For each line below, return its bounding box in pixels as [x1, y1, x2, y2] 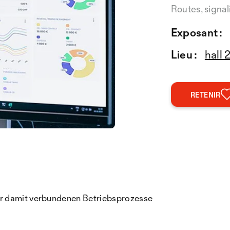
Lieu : [170, 48, 198, 61]
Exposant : [170, 26, 223, 39]
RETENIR [190, 90, 221, 99]
